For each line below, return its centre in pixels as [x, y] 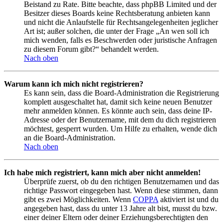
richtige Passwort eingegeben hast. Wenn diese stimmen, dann [121, 190]
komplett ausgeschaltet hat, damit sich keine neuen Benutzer [118, 102]
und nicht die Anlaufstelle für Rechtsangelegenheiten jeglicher [121, 22]
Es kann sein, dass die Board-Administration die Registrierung [121, 93]
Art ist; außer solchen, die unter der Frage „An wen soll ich [116, 31]
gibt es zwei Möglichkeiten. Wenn [78, 199]
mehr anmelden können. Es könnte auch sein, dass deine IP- [118, 111]
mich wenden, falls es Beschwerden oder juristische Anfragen [120, 40]
